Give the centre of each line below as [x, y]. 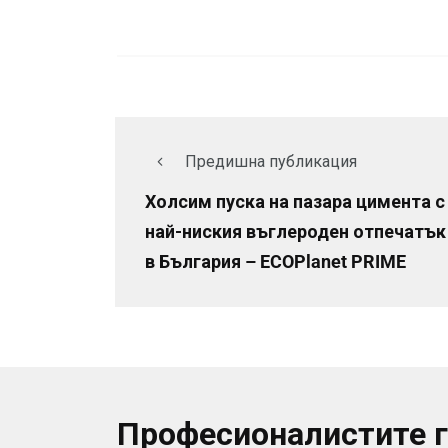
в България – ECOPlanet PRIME [275, 262]
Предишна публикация [271, 162]
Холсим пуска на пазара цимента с [295, 202]
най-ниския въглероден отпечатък [295, 232]
